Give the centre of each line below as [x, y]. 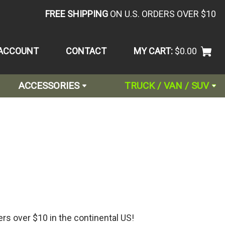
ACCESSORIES [49, 86]
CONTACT [86, 51]
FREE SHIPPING [77, 14]
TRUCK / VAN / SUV [166, 86]
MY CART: [153, 51]
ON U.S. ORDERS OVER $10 [163, 14]
